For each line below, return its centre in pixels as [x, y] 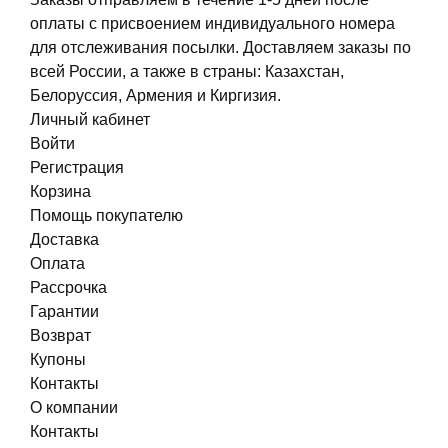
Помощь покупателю [106, 216]
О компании [74, 408]
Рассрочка [68, 288]
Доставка [64, 240]
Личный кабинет [90, 120]
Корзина [60, 192]
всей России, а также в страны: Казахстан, [187, 72]
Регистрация [77, 168]
